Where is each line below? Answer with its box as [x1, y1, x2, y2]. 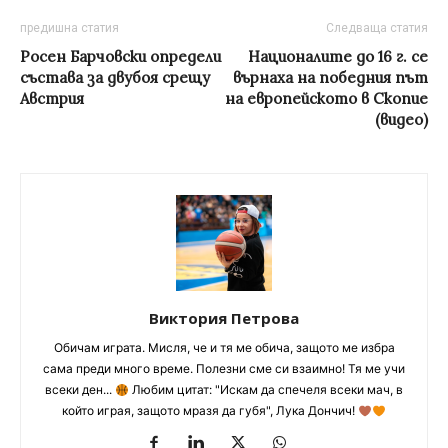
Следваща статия [326, 21, 428, 36]
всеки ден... [45, 382, 116, 398]
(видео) [375, 110, 428, 130]
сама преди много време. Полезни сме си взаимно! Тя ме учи [43, 361, 405, 377]
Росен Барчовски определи [20, 47, 221, 67]
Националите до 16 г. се [248, 47, 428, 67]
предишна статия [20, 21, 119, 36]
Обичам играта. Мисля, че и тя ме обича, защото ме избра [53, 340, 395, 356]
